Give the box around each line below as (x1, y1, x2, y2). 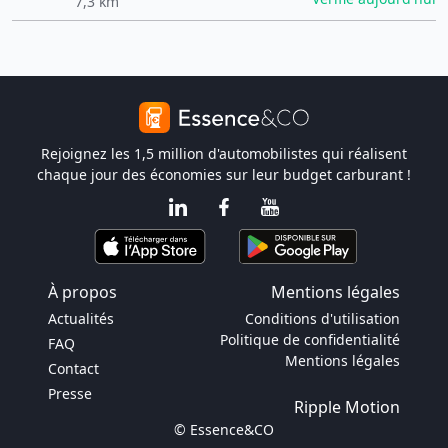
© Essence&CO (174, 420, 274, 439)
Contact (48, 359, 99, 378)
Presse (48, 384, 92, 403)
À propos (48, 281, 117, 303)
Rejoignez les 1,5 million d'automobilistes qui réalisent (41, 144, 407, 163)
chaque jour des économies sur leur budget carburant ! (37, 165, 411, 184)
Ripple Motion (294, 396, 400, 418)
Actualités (48, 309, 114, 328)
